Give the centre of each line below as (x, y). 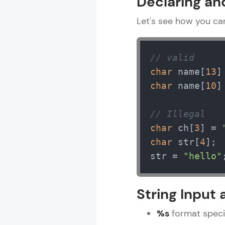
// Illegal (178, 114)
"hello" (203, 156)
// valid (172, 58)
